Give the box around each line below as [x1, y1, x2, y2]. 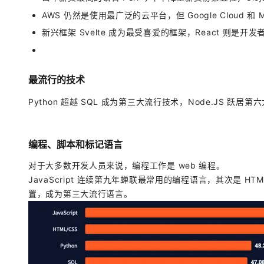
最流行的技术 [28, 73, 85, 85]
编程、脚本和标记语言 [28, 138, 123, 150]
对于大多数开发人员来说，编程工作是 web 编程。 [28, 160, 225, 170]
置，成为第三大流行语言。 [28, 188, 133, 199]
